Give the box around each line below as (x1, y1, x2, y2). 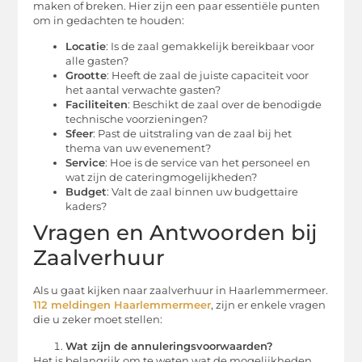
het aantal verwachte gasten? (65, 84, 221, 97)
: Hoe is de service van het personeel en (105, 157, 311, 170)
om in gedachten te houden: (33, 15, 185, 27)
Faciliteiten (65, 99, 128, 112)
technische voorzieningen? (65, 113, 208, 126)
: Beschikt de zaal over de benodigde (128, 99, 322, 112)
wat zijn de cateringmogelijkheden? (65, 171, 258, 184)
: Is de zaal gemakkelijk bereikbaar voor (106, 40, 315, 53)
